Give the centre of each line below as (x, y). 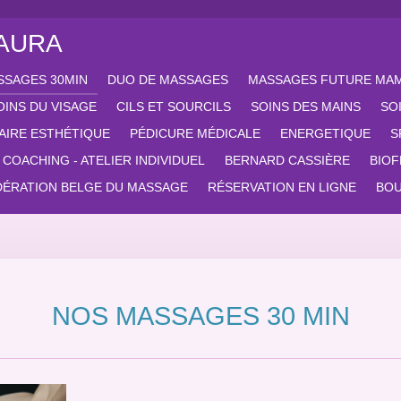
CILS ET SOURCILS (174, 107)
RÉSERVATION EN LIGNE (282, 187)
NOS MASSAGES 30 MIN (200, 316)
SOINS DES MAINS (306, 107)
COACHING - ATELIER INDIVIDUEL (104, 160)
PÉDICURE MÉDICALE (195, 133)
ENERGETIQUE (325, 133)
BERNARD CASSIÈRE (287, 160)
